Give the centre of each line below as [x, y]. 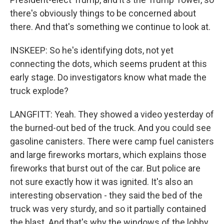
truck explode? [39, 91]
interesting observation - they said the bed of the [106, 195]
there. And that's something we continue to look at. [110, 27]
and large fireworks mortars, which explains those [108, 155]
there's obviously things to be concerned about [103, 13]
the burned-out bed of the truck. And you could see [110, 128]
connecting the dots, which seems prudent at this [108, 64]
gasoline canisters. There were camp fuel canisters [112, 141]
